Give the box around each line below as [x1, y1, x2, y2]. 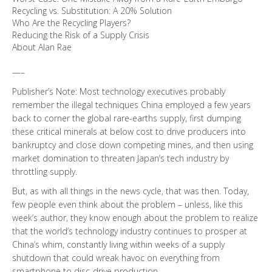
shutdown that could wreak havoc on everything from [12, 251, 220, 263]
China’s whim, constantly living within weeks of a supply [12, 238, 225, 250]
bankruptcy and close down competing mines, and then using [12, 138, 253, 151]
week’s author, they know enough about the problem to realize [12, 211, 258, 223]
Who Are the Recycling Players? [12, 16, 131, 29]
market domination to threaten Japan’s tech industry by [12, 152, 229, 164]
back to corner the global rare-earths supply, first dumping [12, 112, 241, 124]
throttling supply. [12, 165, 77, 177]
